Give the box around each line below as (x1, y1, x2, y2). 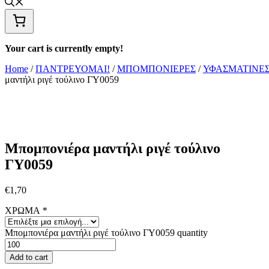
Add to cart (10, 253, 48, 262)
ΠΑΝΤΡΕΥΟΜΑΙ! (35, 64, 110, 74)
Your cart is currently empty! (5, 43, 123, 54)
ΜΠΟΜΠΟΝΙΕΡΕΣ (117, 64, 196, 74)
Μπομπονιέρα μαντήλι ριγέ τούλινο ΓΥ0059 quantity (5, 228, 208, 238)
